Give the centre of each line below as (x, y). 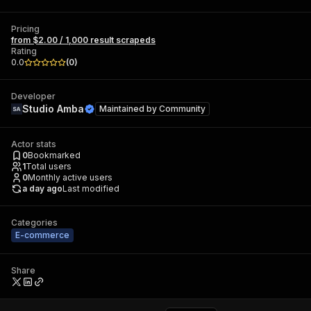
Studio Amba (53, 109)
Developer (33, 96)
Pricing (25, 29)
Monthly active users (70, 177)
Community (182, 109)
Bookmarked (54, 155)
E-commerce (42, 235)
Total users (49, 166)
